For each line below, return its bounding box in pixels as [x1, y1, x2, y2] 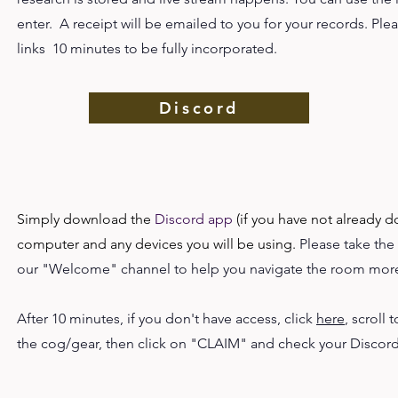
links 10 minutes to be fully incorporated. [17, 40, 281, 57]
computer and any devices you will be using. [17, 235, 296, 252]
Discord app [155, 211, 233, 227]
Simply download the [17, 211, 155, 227]
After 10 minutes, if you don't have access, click [17, 310, 316, 327]
